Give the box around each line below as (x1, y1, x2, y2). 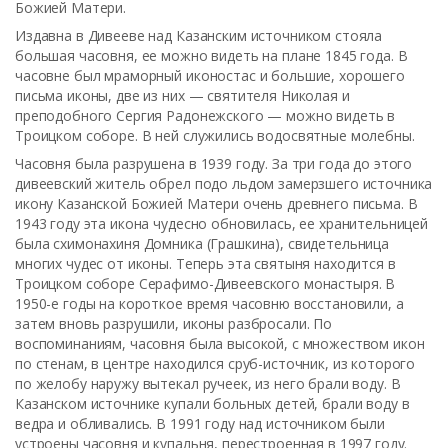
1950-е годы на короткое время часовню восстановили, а (15, 294, 404, 313)
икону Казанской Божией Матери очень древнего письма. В (15, 194, 418, 213)
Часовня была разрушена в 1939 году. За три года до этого (15, 154, 413, 173)
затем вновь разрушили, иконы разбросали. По (15, 314, 332, 333)
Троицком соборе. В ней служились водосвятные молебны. (15, 126, 415, 145)
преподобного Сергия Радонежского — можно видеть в (15, 106, 396, 125)
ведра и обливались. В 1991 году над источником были (15, 414, 385, 433)
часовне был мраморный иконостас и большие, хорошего (15, 66, 405, 85)
